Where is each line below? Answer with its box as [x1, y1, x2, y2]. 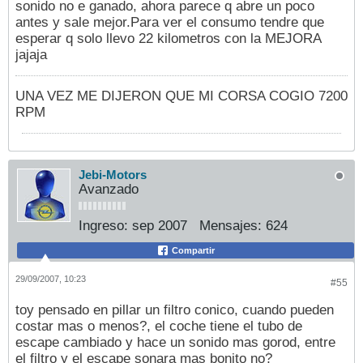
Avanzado [79, 181, 139, 197]
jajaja [15, 46, 47, 62]
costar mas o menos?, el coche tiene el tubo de [15, 318, 302, 335]
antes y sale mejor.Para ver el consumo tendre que [15, 14, 324, 30]
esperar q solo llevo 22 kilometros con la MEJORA [15, 30, 321, 46]
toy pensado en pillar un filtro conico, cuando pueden [15, 302, 334, 318]
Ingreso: [79, 217, 128, 233]
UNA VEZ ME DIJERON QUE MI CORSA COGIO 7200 [15, 88, 348, 104]
